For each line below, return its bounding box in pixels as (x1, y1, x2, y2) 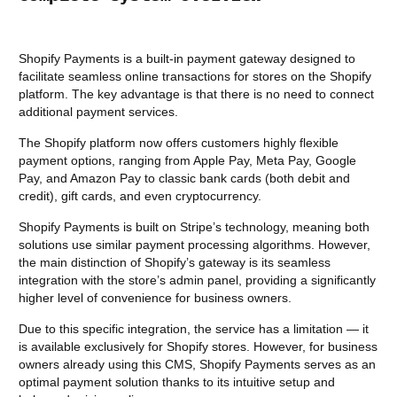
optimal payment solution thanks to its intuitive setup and (19, 375, 335, 390)
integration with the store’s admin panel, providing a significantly (19, 273, 376, 288)
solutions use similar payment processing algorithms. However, (19, 237, 370, 253)
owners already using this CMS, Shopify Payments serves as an (19, 357, 376, 372)
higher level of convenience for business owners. (19, 291, 292, 306)
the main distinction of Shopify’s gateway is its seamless (19, 255, 331, 270)
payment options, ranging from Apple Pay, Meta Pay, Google (19, 153, 356, 168)
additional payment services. (19, 105, 178, 120)
